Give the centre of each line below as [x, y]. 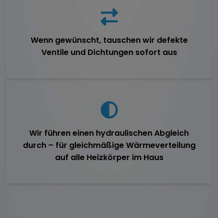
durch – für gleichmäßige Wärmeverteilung [109, 145]
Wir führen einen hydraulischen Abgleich [109, 133]
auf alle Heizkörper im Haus [109, 157]
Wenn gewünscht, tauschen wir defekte [109, 40]
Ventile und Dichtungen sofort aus [109, 52]
